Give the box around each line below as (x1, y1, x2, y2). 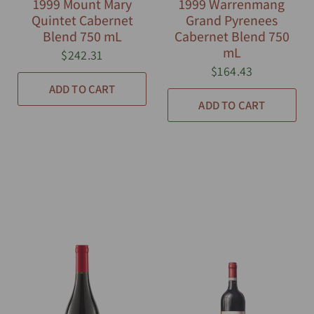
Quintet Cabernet (31, 11, 133, 29)
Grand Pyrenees (186, 11, 278, 29)
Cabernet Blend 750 (174, 27, 289, 46)
